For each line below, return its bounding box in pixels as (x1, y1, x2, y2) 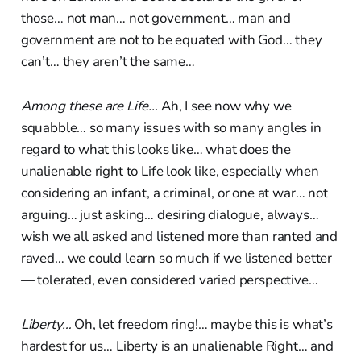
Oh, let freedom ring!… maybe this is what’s (71, 314, 333, 334)
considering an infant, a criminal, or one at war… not (20, 183, 328, 202)
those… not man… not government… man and (20, 8, 292, 27)
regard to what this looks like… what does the (20, 139, 292, 159)
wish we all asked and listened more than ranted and (20, 226, 338, 246)
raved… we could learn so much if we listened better (20, 248, 333, 268)
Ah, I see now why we (158, 96, 292, 115)
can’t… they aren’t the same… (20, 52, 195, 71)
